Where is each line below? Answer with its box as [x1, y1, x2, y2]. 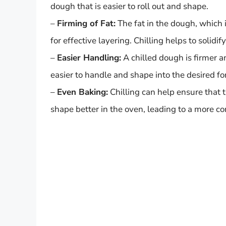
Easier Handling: [57, 52, 121, 64]
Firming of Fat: [57, 18, 116, 30]
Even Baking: [57, 86, 108, 98]
